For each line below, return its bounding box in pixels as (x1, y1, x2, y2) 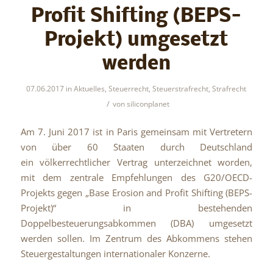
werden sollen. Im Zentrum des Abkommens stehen (20, 232, 253, 245)
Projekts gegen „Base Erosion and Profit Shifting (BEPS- (20, 186, 253, 199)
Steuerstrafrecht (152, 83, 209, 94)
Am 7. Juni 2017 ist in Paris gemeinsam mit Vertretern (20, 126, 253, 138)
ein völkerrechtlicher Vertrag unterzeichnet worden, (20, 156, 253, 169)
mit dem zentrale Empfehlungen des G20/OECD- (20, 171, 253, 184)
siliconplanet (126, 99, 169, 110)
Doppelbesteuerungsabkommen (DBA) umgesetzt (20, 217, 253, 230)
